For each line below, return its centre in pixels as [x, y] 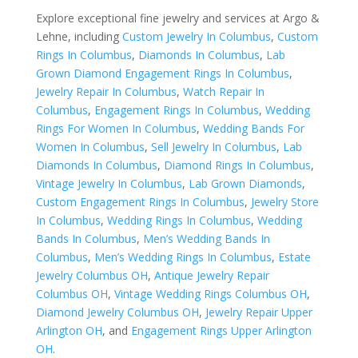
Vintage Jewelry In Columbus [109, 183]
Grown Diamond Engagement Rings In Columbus [162, 73]
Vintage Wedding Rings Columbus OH [210, 294]
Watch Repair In [223, 91]
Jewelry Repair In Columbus [106, 91]
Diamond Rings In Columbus [237, 165]
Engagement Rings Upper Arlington [221, 330]
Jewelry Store [284, 202]
